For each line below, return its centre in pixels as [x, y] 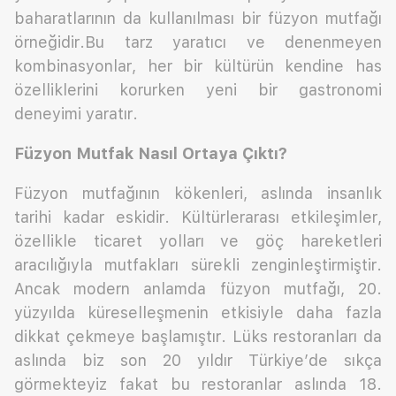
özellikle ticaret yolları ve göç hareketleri [198, 241]
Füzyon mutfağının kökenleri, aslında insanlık [198, 194]
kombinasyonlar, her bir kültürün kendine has [198, 66]
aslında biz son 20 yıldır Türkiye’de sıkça [198, 361]
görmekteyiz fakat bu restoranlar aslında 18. [198, 385]
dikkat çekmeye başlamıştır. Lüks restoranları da [198, 337]
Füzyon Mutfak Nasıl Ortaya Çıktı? [151, 154]
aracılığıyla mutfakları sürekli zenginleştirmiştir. [198, 265]
